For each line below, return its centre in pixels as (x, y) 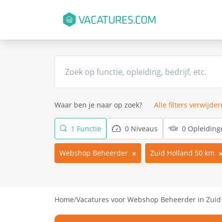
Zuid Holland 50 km (182, 153)
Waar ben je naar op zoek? (98, 105)
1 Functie (85, 129)
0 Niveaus (140, 129)
